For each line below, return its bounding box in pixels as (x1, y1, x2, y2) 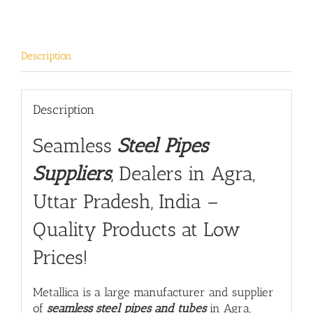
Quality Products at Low (32, 217, 240, 241)
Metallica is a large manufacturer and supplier (32, 285, 274, 300)
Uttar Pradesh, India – (32, 189, 219, 213)
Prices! (32, 245, 88, 269)
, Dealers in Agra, (110, 161, 255, 185)
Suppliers (32, 161, 111, 185)
